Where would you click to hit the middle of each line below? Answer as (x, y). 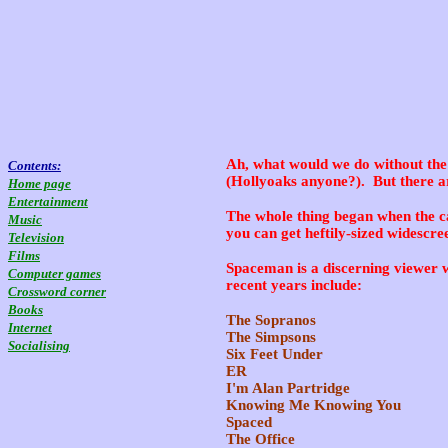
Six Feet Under (274, 354)
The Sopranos (271, 320)
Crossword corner (57, 291)
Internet (30, 327)
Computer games (54, 273)
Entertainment (48, 201)
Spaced (249, 422)
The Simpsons (271, 337)
